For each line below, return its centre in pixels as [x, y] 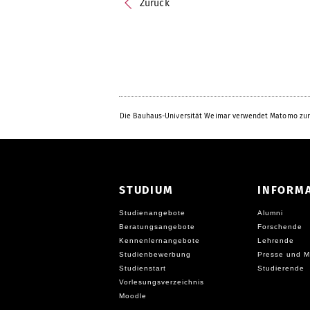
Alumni [270, 213]
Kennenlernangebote [159, 241]
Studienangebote [152, 213]
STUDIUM [146, 190]
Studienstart [143, 268]
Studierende [281, 268]
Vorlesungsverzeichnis [162, 282]
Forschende [280, 227]
